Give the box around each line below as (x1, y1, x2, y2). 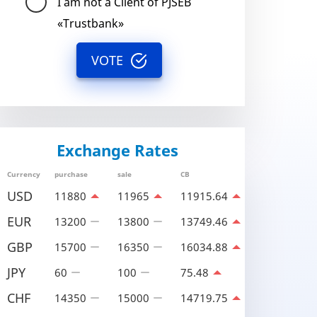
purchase (54, 169, 88, 179)
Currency (7, 169, 40, 179)
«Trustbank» (57, 16, 124, 31)
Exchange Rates (57, 139, 178, 161)
